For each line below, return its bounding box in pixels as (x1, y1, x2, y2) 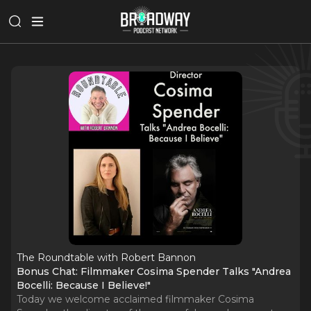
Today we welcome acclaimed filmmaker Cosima (17, 293, 254, 305)
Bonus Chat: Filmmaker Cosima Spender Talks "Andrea (17, 265, 291, 278)
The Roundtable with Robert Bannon (17, 251, 196, 264)
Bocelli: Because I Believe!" (17, 279, 151, 292)
